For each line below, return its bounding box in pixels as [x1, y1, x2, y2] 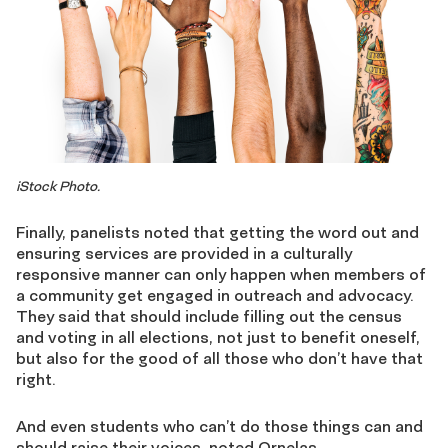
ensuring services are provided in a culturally [16, 242, 352, 263]
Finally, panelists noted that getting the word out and [16, 221, 419, 242]
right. [16, 368, 55, 389]
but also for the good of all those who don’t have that [16, 347, 423, 368]
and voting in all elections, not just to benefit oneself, [16, 326, 420, 347]
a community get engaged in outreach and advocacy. [16, 284, 413, 305]
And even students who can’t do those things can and [16, 415, 423, 436]
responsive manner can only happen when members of [16, 263, 426, 284]
